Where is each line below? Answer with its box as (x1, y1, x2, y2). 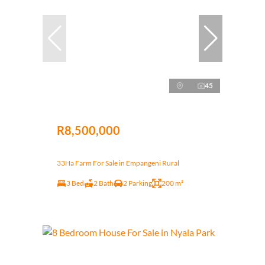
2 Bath (93, 178, 114, 188)
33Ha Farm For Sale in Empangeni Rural (57, 158, 179, 167)
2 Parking (123, 178, 152, 188)
